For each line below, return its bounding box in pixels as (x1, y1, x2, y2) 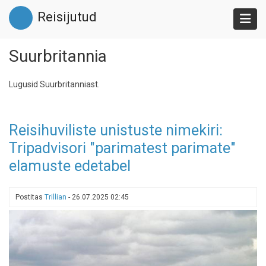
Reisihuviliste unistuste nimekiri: (9, 122, 223, 139)
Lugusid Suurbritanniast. (9, 80, 100, 89)
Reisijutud (37, 9, 97, 24)
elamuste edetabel (9, 157, 131, 175)
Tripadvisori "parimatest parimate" (9, 140, 236, 157)
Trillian (45, 193, 66, 201)
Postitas (15, 193, 45, 201)
